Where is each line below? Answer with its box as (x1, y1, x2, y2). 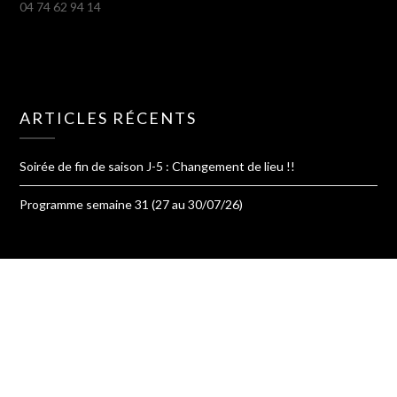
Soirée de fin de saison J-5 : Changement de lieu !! (19, 159, 296, 175)
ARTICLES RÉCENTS (19, 108, 198, 128)
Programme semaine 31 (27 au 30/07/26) (19, 197, 244, 213)
